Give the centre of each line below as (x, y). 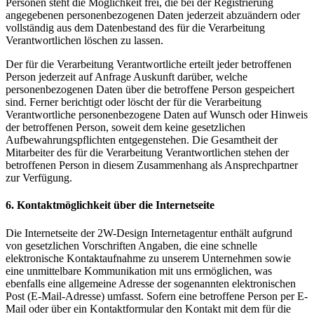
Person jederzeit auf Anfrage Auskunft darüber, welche (127, 77)
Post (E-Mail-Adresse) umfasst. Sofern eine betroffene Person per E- (157, 296)
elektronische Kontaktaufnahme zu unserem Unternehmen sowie (148, 258)
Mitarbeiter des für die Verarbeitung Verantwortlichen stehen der (147, 153)
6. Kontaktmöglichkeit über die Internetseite (110, 205)
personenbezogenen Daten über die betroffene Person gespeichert (150, 90)
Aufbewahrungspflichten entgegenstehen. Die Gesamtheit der (142, 140)
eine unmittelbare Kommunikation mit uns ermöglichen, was (139, 271)
